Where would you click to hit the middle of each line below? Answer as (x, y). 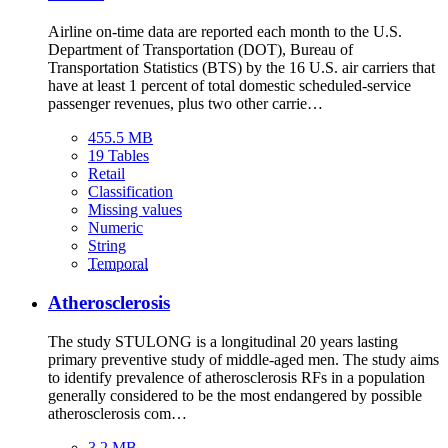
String (107, 246)
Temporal (118, 264)
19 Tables (118, 156)
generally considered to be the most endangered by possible (235, 395)
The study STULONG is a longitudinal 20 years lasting (223, 341)
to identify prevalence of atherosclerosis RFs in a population (236, 377)
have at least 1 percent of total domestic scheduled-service (229, 86)
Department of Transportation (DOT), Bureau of (200, 50)
